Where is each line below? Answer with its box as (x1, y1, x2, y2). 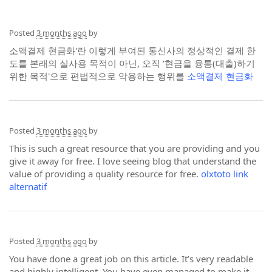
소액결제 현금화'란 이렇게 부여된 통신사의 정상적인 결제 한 (9, 44, 256, 56)
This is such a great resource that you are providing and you (9, 142, 260, 154)
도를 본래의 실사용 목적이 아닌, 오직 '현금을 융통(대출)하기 (9, 57, 255, 69)
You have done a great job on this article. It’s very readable (9, 253, 253, 265)
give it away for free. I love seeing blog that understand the (9, 155, 256, 167)
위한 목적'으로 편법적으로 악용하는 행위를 (9, 70, 187, 82)
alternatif (9, 180, 47, 192)
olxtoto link (201, 168, 248, 180)
